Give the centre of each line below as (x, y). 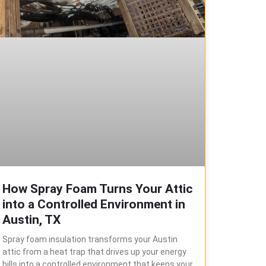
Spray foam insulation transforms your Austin (90, 239)
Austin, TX (31, 219)
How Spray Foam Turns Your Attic (97, 189)
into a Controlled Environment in (94, 204)
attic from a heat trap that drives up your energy (94, 251)
